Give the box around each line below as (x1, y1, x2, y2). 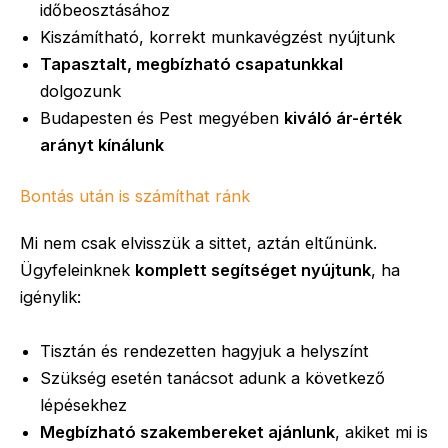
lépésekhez (40, 394, 127, 415)
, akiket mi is (335, 421, 428, 442)
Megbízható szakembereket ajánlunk (40, 421, 335, 442)
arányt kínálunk (40, 134, 164, 155)
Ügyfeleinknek (20, 260, 135, 281)
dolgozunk (40, 80, 121, 101)
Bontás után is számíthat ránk (20, 186, 250, 207)
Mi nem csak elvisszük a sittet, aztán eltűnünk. (20, 233, 377, 254)
